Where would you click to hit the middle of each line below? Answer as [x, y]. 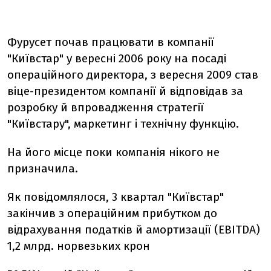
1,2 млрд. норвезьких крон [79, 246]
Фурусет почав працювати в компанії [111, 42]
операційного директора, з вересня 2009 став [133, 75]
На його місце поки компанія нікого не [113, 152]
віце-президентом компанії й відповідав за [125, 91]
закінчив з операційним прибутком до [112, 213]
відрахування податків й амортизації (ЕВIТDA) [134, 230]
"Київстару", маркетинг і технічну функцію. [123, 124]
